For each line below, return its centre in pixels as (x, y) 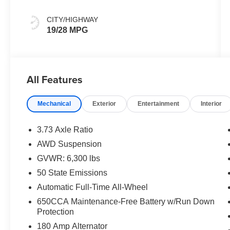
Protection (56, 212)
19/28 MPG (68, 30)
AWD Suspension (70, 144)
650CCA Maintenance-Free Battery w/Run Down (126, 202)
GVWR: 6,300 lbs (69, 159)
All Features (55, 79)
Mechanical (54, 104)
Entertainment (159, 104)
